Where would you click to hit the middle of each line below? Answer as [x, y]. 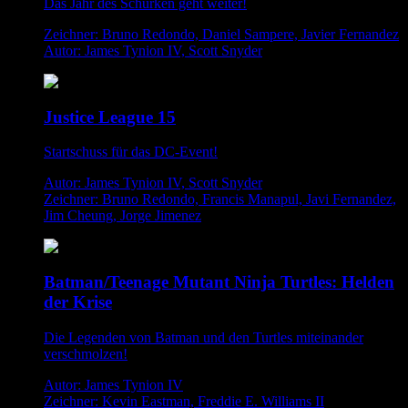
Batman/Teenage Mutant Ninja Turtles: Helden [219, 282]
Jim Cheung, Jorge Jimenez [122, 216]
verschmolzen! [86, 353]
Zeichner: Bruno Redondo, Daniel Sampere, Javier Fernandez [221, 34]
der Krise [78, 302]
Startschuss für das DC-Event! [131, 152]
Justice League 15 [110, 117]
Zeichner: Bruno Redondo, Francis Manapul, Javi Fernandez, [220, 199]
